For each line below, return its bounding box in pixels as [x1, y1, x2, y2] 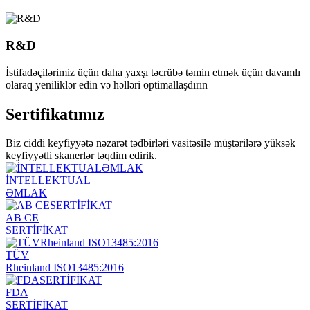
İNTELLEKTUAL [6, 174, 91, 187]
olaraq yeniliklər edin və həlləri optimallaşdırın [6, 78, 208, 91]
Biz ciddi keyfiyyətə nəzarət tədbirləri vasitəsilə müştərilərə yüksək [6, 137, 295, 149]
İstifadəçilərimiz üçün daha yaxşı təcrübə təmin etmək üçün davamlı [6, 66, 300, 78]
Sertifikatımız [6, 104, 104, 123]
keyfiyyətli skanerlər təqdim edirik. [6, 149, 157, 162]
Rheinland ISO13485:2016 [6, 262, 124, 274]
